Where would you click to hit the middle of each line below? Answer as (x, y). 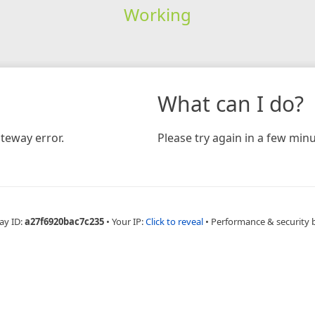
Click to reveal (174, 221)
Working (157, 14)
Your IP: (128, 221)
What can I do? (231, 103)
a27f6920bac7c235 (64, 221)
